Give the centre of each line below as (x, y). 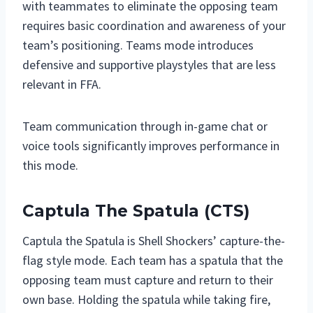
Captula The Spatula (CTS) (136, 211)
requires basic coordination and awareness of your (154, 25)
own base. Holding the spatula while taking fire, (146, 299)
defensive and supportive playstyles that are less (149, 64)
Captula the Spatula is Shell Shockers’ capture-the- (154, 240)
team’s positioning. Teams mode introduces (138, 45)
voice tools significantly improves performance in (151, 145)
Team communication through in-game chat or (145, 126)
